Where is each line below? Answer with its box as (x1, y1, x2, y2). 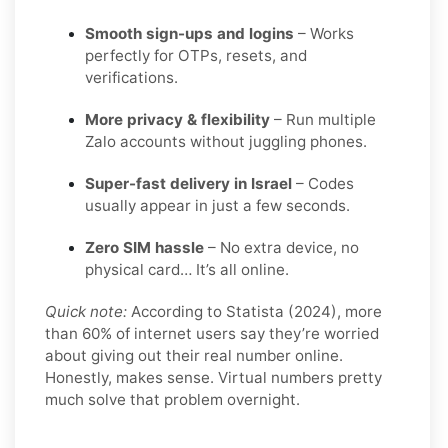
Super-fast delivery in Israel (85, 173, 292, 193)
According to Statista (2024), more (127, 301, 382, 321)
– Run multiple (270, 109, 376, 129)
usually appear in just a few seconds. (85, 195, 350, 215)
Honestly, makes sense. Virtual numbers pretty (45, 367, 382, 387)
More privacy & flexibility (85, 109, 270, 129)
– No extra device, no (204, 237, 359, 257)
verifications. (85, 67, 178, 87)
